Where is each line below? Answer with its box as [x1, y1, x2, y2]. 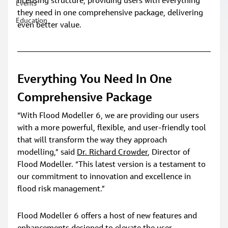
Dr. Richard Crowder [77, 148, 148, 157]
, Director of [148, 148, 192, 157]
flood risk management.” [17, 185, 105, 193]
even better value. [17, 21, 82, 30]
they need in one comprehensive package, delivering [17, 9, 206, 17]
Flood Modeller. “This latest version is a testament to [17, 160, 208, 169]
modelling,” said [17, 148, 77, 157]
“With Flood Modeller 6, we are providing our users [17, 111, 202, 120]
